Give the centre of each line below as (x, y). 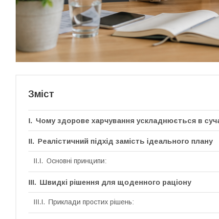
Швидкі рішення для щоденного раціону (115, 182)
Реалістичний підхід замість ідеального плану (125, 141)
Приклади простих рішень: (91, 202)
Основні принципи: (76, 161)
